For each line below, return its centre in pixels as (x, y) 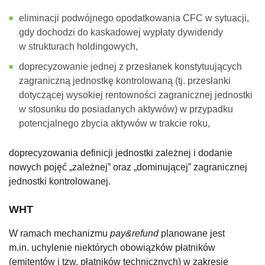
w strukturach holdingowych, (78, 47)
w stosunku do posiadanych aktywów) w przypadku (126, 109)
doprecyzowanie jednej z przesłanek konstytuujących (130, 67)
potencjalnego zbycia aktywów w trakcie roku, (114, 124)
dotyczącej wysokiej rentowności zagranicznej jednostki (136, 95)
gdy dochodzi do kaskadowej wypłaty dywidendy (121, 33)
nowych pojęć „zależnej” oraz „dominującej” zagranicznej (128, 167)
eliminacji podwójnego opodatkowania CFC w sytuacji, (134, 18)
